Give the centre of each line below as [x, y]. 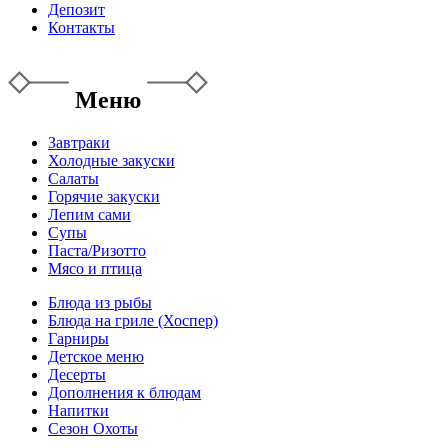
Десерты [77, 374]
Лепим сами [89, 214]
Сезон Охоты [93, 428]
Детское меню [96, 356]
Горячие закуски [104, 196]
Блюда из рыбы [100, 302]
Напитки [78, 410]
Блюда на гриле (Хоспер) [133, 320]
